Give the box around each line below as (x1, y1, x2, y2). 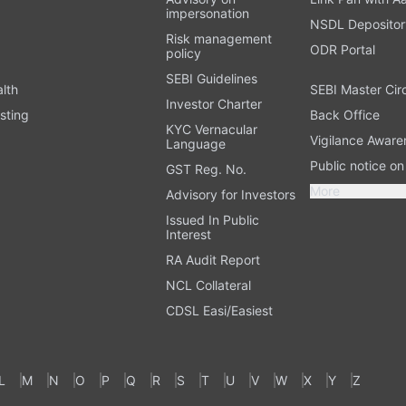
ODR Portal (310, 41, 375, 57)
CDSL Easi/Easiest (166, 302, 274, 318)
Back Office (310, 106, 380, 122)
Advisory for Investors (166, 186, 296, 202)
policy (166, 44, 202, 61)
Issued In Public (166, 211, 260, 227)
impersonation (166, 5, 250, 21)
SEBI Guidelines (166, 70, 258, 86)
